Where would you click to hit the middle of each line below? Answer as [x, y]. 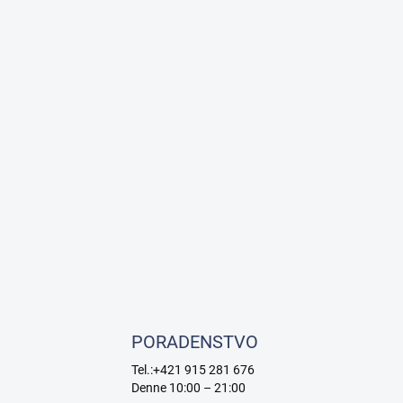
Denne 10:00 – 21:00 [188, 387]
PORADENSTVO [194, 341]
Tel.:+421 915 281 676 [193, 369]
